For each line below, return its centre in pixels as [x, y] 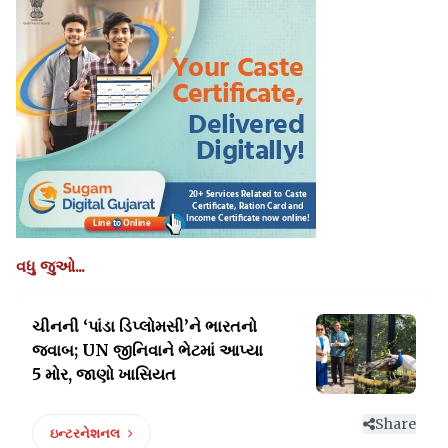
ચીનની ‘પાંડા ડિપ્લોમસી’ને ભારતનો [144, 326]
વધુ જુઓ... [50, 266]
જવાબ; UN [72, 350]
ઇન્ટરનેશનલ [85, 434]
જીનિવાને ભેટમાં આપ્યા [188, 350]
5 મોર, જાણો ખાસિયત [104, 374]
